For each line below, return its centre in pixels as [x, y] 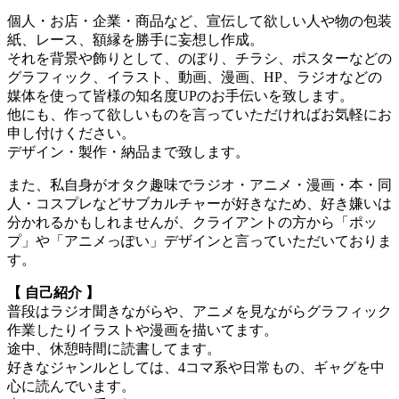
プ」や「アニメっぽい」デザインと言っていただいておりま [199, 240]
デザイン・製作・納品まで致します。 [128, 151]
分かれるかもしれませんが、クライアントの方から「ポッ [192, 222]
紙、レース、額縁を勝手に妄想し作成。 [135, 39]
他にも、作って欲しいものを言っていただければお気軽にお [199, 114]
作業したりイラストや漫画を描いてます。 [142, 330]
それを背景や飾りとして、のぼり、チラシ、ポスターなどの [199, 58]
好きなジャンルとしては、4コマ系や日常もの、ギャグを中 [196, 367]
